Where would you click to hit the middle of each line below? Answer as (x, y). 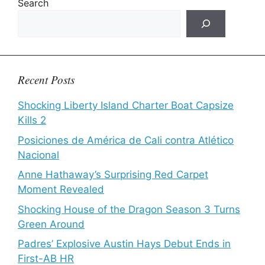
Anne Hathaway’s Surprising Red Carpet (113, 174)
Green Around (51, 224)
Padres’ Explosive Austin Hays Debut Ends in (124, 244)
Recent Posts (46, 80)
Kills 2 (32, 120)
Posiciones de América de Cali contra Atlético (126, 140)
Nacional (38, 155)
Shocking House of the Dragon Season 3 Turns (129, 209)
